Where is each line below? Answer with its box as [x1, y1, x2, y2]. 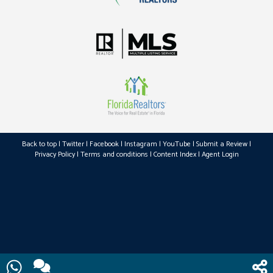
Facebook [90, 138, 119, 150]
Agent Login [201, 149, 239, 160]
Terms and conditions [80, 149, 148, 160]
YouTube [163, 138, 191, 150]
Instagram [124, 138, 157, 150]
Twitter [62, 138, 84, 150]
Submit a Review [196, 138, 247, 150]
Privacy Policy [34, 149, 77, 160]
